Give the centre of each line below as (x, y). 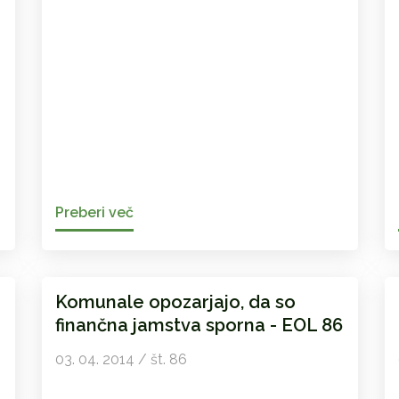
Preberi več (94, 213)
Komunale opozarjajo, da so (175, 302)
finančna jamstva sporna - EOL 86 (199, 326)
